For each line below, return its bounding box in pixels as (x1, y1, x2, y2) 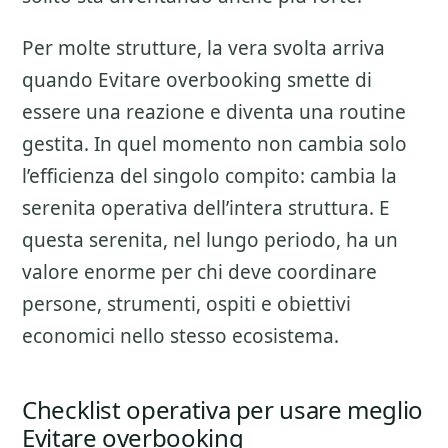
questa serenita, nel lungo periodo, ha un (22, 227, 398, 253)
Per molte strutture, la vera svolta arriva (22, 35, 385, 61)
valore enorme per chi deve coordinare (22, 259, 377, 285)
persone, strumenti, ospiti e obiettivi (22, 291, 351, 317)
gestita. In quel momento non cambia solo (22, 131, 407, 157)
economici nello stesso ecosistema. (22, 323, 339, 349)
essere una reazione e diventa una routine (22, 99, 406, 125)
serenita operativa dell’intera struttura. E (22, 195, 390, 221)
